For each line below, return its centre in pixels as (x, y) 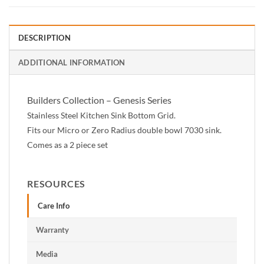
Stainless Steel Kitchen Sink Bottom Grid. (101, 115)
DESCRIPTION (44, 37)
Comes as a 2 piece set (67, 144)
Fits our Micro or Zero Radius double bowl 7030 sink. (124, 130)
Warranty (52, 230)
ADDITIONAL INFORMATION (72, 62)
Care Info (54, 206)
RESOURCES (57, 184)
